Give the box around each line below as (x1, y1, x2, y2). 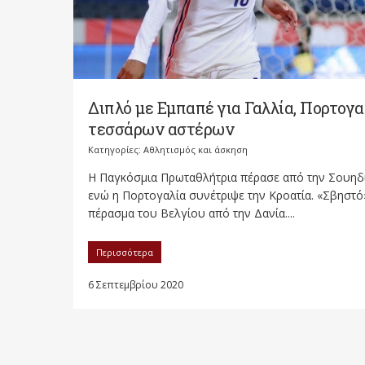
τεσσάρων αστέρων (88, 117, 234, 139)
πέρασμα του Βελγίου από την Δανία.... (88, 204, 295, 221)
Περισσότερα (96, 245, 153, 258)
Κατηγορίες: (88, 143, 143, 156)
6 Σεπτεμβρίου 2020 (88, 277, 183, 292)
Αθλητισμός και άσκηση (143, 143, 248, 156)
